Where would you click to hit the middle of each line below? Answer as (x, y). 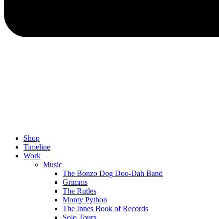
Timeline (37, 147)
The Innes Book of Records (105, 208)
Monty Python (85, 199)
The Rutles (79, 191)
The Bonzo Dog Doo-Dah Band (113, 173)
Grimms (75, 182)
